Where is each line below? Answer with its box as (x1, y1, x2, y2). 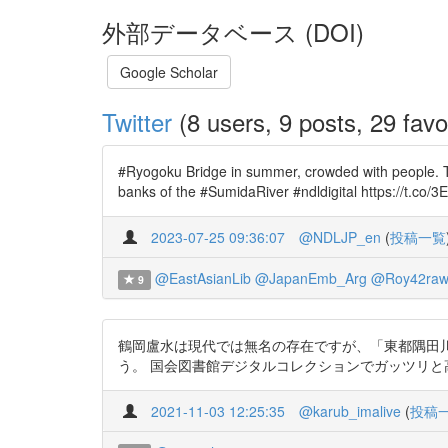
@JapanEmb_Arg (254, 268, 367, 288)
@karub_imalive (299, 401, 401, 421)
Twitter (102, 104, 172, 139)
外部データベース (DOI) (102, 14, 364, 49)
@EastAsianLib (154, 268, 251, 288)
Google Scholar (120, 62, 218, 82)
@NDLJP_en (299, 227, 381, 247)
